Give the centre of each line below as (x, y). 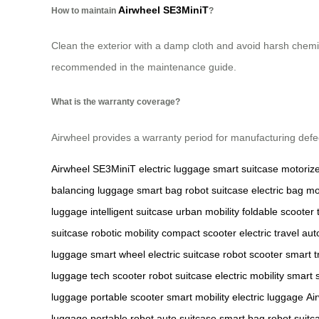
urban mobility (208, 211)
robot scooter (253, 254)
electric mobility (250, 275)
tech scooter (118, 275)
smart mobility (198, 297)
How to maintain (85, 10)
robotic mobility (125, 232)
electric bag (277, 190)
